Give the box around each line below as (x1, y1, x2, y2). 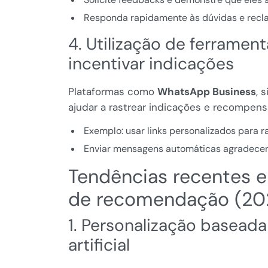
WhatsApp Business (157, 85, 256, 99)
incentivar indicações (68, 53, 234, 75)
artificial (68, 234, 130, 257)
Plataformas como (68, 85, 157, 99)
